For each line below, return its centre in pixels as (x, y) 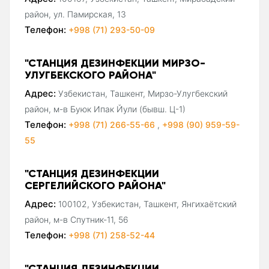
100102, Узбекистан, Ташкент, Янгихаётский (147, 204)
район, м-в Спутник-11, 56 (77, 219)
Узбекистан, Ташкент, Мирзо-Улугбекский (143, 93)
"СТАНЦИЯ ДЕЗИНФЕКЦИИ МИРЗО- (115, 62)
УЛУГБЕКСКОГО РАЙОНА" (90, 74)
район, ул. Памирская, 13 (75, 14)
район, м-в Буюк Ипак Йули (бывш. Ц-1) (105, 109)
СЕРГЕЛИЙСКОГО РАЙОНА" (95, 185)
